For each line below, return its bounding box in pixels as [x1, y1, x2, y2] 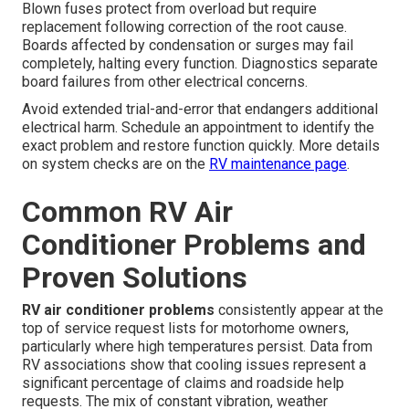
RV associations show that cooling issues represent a [22, 355, 366, 373]
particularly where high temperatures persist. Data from [22, 337, 372, 355]
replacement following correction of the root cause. [22, 17, 347, 36]
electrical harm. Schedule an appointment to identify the [22, 118, 374, 136]
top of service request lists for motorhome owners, [22, 319, 349, 337]
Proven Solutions [22, 259, 247, 295]
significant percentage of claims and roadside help [22, 373, 344, 392]
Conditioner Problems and [22, 226, 366, 262]
